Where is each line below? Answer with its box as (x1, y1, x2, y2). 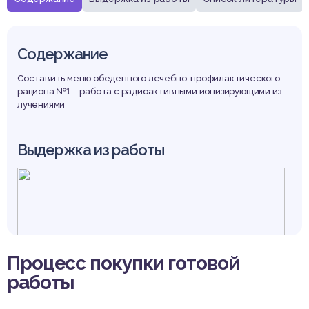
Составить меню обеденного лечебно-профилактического (17, 73, 280, 84)
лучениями (17, 99, 66, 110)
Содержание (17, 45, 108, 63)
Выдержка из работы (17, 141, 165, 159)
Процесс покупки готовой (7, 252, 239, 275)
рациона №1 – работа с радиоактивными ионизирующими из (17, 86, 281, 97)
